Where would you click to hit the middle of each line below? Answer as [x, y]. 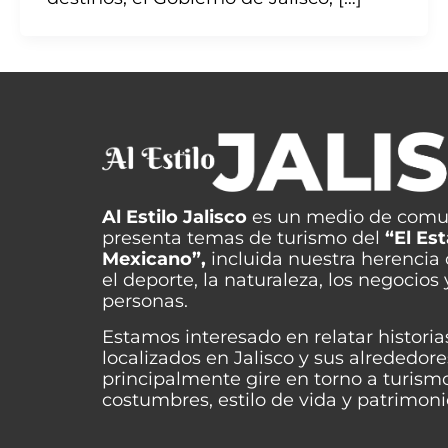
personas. [145, 301]
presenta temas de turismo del [243, 238]
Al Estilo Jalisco [174, 217]
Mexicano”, [154, 259]
